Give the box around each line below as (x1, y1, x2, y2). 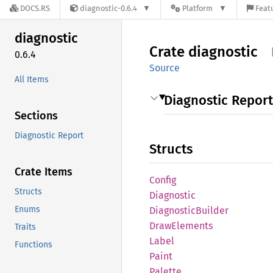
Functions (15, 239, 52, 250)
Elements (171, 220, 213, 232)
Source (149, 62, 180, 74)
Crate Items (15, 165, 73, 179)
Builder (196, 205, 229, 216)
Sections (15, 108, 58, 122)
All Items (15, 74, 49, 85)
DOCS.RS (20, 4, 50, 13)
